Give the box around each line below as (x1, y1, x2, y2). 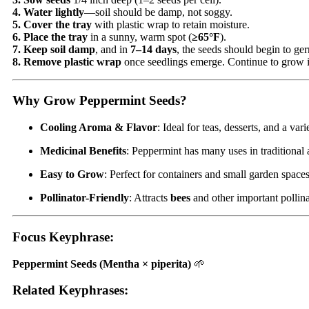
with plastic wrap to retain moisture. (92, 18, 250, 30)
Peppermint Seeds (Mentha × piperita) (12, 257, 191, 270)
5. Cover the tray (12, 18, 92, 30)
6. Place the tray (12, 30, 88, 43)
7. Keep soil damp (12, 43, 95, 55)
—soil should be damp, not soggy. (84, 6, 232, 18)
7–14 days (130, 43, 177, 55)
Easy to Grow (40, 168, 104, 181)
